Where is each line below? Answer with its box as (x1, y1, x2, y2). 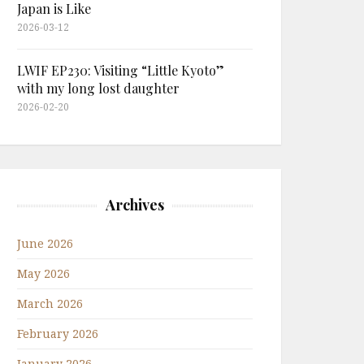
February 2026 (17, 326, 98, 341)
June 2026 (17, 236, 73, 251)
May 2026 (17, 266, 70, 281)
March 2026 (17, 296, 83, 311)
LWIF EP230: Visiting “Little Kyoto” (17, 62, 224, 79)
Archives (106, 195, 164, 214)
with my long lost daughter (17, 80, 180, 97)
